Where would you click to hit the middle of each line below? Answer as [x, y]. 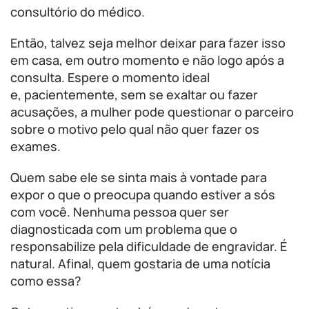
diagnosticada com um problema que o [124, 229]
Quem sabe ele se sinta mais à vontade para [139, 177]
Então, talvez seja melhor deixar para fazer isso [148, 43]
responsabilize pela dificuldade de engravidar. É [149, 246]
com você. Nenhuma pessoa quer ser [120, 212]
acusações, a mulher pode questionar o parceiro [152, 112]
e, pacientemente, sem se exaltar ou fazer [134, 94]
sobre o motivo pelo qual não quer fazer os [135, 129]
